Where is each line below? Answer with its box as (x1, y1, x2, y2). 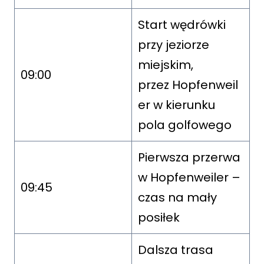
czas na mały (138, 189, 217, 206)
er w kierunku (138, 96, 215, 113)
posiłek (138, 209, 180, 226)
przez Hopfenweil (138, 76, 238, 93)
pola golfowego (138, 116, 232, 133)
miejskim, (138, 56, 193, 73)
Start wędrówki (138, 16, 226, 33)
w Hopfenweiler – (138, 169, 240, 186)
